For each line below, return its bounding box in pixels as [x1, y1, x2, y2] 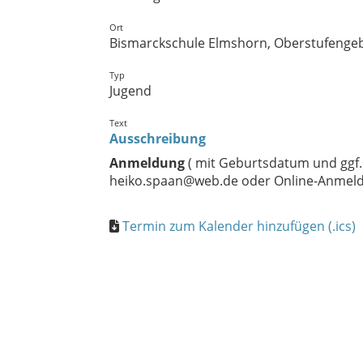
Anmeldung [109, 154, 188, 172]
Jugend [109, 82, 152, 100]
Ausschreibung [109, 130, 206, 147]
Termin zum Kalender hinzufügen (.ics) [122, 217, 356, 235]
